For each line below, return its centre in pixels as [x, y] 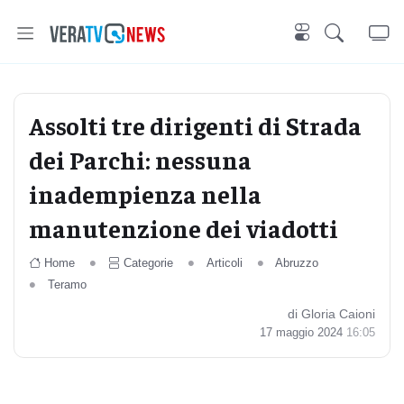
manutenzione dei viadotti [184, 228]
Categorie [148, 263]
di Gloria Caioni [331, 314]
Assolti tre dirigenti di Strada [195, 125]
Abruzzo [297, 263]
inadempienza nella [145, 193]
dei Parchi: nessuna [140, 159]
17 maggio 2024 [303, 332]
